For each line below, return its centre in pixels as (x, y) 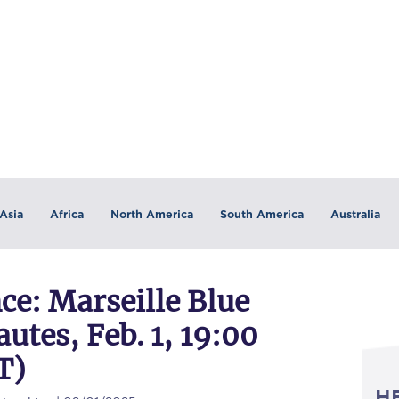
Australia (355, 214)
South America (261, 214)
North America (151, 214)
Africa (66, 214)
